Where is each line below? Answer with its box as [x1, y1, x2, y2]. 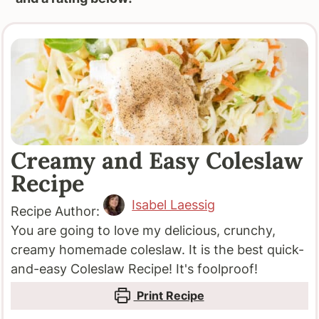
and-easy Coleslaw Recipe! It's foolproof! [11, 261, 258, 276]
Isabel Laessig [132, 197, 216, 213]
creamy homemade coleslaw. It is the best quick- [11, 241, 305, 257]
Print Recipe [133, 288, 204, 303]
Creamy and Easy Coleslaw [11, 145, 303, 175]
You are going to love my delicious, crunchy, [11, 222, 276, 238]
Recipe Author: [11, 203, 104, 219]
